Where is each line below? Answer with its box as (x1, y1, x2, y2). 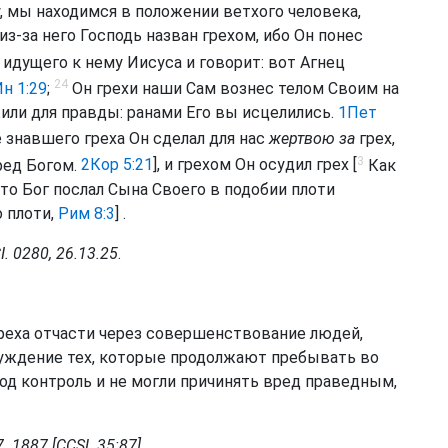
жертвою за (269, 129, 355, 149)
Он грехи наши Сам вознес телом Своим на (68, 78, 399, 98)
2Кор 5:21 (81, 155, 153, 175)
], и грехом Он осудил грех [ (153, 155, 357, 175)
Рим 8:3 (58, 203, 115, 223)
